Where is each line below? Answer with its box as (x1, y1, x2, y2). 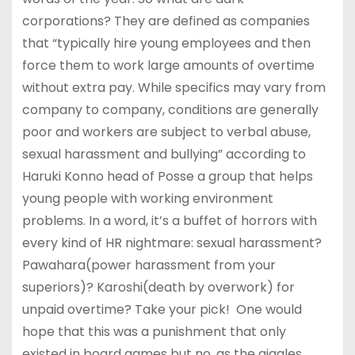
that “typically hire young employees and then (21, 33, 311, 52)
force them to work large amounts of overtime (21, 55, 315, 74)
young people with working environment (21, 189, 273, 208)
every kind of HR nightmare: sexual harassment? (21, 233, 322, 252)
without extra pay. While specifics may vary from (21, 78, 326, 97)
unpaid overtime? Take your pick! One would (21, 300, 302, 319)
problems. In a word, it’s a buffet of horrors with (21, 211, 317, 230)
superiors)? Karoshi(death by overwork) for (21, 277, 295, 296)
